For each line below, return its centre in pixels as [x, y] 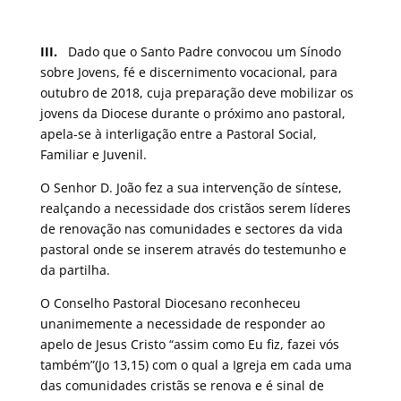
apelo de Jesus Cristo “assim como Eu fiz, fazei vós [189, 344]
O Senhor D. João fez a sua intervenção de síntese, [191, 188]
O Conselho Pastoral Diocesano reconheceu [170, 303]
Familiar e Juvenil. [93, 154]
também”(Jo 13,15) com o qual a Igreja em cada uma [196, 365]
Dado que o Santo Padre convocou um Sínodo [199, 51]
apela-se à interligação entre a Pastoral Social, [178, 134]
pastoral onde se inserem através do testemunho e [193, 249]
